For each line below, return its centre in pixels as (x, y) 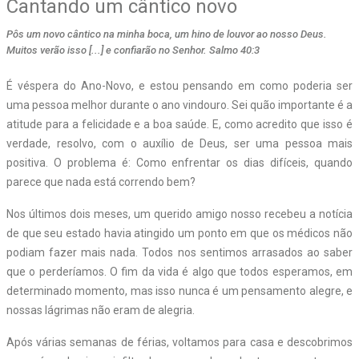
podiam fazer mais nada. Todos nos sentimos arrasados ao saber (179, 252)
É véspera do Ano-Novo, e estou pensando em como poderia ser (179, 85)
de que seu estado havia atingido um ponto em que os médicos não (179, 233)
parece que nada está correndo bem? (101, 182)
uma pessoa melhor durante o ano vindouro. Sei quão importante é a (179, 105)
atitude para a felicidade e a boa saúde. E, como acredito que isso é (179, 124)
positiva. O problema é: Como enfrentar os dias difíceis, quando (179, 162)
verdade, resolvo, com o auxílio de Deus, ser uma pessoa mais (179, 143)
